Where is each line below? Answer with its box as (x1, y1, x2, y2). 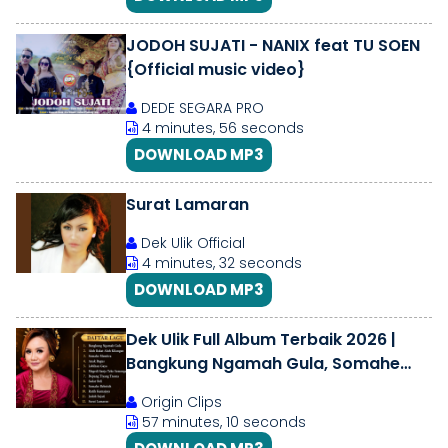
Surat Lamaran (126, 193, 249, 216)
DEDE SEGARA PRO (137, 98, 264, 118)
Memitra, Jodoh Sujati (126, 376, 306, 399)
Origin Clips (137, 392, 222, 412)
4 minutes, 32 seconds (138, 253, 302, 273)
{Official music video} (126, 58, 305, 81)
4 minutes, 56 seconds (138, 118, 304, 138)
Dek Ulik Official (137, 233, 245, 253)
